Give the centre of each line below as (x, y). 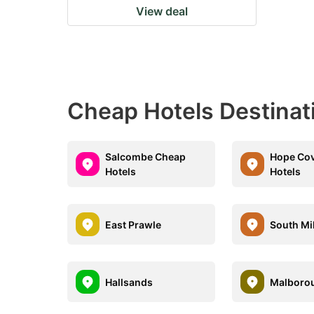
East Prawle (133, 224)
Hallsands (129, 282)
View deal (162, 11)
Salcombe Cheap (145, 157)
